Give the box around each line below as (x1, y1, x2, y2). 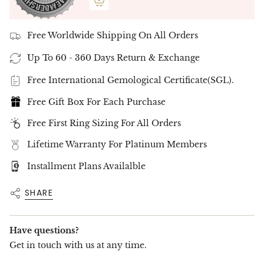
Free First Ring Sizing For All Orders (27, 117, 181, 128)
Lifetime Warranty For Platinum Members (27, 139, 207, 150)
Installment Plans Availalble (27, 161, 146, 172)
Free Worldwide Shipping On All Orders (27, 30, 198, 41)
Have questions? (9, 225, 79, 236)
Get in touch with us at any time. (9, 240, 147, 251)
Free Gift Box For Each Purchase (27, 96, 166, 107)
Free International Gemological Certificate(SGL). (27, 74, 234, 85)
